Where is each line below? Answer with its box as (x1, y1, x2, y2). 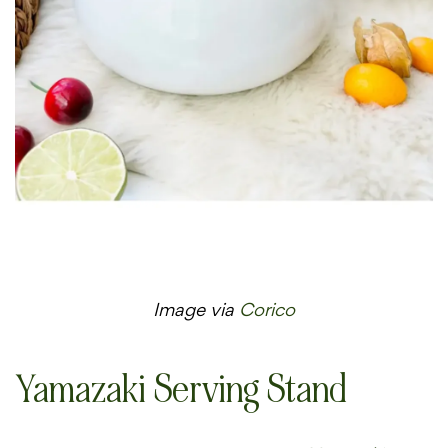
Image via (153, 300, 239, 321)
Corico (239, 300, 295, 321)
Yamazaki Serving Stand (15, 364, 346, 414)
